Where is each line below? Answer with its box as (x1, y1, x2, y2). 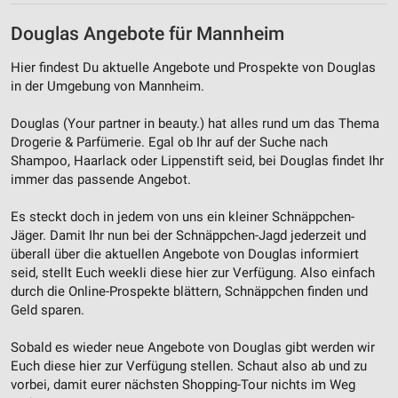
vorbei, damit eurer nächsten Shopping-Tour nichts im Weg (11, 376, 355, 393)
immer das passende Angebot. (11, 171, 191, 187)
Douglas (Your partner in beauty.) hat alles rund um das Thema (11, 115, 379, 131)
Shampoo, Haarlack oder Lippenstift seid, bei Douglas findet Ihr (11, 152, 384, 169)
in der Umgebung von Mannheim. (11, 77, 204, 94)
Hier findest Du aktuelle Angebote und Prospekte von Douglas (11, 59, 376, 76)
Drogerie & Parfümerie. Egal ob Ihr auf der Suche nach (11, 133, 328, 150)
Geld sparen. (11, 301, 84, 318)
